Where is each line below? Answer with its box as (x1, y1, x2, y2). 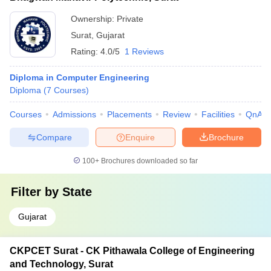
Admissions (53, 109, 96, 119)
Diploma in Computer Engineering (10, 73, 149, 82)
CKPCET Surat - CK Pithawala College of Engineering (10, 246, 255, 256)
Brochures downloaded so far (99, 157, 198, 165)
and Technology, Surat (10, 259, 113, 269)
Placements (107, 109, 152, 119)
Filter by (11, 185, 62, 198)
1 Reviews (125, 47, 164, 56)
